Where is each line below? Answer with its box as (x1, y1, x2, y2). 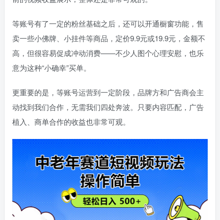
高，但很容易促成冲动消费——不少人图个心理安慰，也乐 (12, 48, 204, 58)
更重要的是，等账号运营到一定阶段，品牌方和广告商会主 (12, 87, 204, 98)
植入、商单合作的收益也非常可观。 (12, 116, 130, 127)
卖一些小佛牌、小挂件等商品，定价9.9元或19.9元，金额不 (12, 33, 205, 44)
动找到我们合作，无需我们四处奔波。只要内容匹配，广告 (12, 102, 204, 112)
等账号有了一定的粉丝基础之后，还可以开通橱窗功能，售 (12, 18, 204, 29)
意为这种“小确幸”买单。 (12, 62, 91, 73)
